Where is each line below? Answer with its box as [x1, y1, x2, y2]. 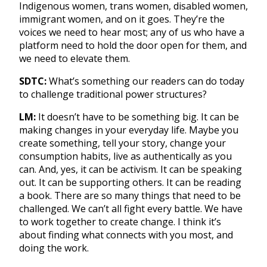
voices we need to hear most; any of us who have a [19, 25, 244, 39]
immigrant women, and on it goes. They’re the [19, 12, 225, 26]
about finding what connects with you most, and [19, 228, 233, 241]
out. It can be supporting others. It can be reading [19, 175, 241, 189]
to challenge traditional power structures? [19, 87, 207, 101]
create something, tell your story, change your [19, 136, 226, 150]
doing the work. [19, 241, 89, 254]
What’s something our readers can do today [49, 74, 244, 88]
